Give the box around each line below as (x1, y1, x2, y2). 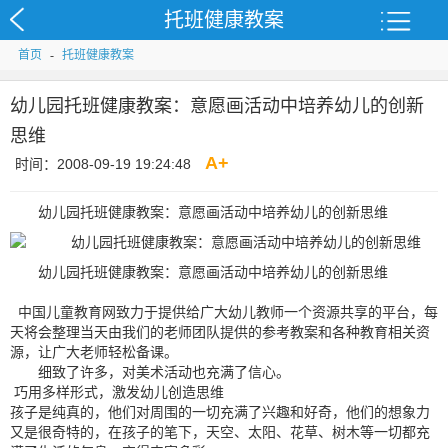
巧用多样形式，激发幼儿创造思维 (10, 384, 224, 400)
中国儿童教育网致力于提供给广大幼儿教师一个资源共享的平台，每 (10, 304, 438, 320)
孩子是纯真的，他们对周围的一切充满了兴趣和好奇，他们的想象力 (10, 404, 430, 420)
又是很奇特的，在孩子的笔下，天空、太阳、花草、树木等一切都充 (10, 424, 430, 440)
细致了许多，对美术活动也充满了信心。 (38, 364, 290, 380)
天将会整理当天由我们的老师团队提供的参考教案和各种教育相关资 (10, 324, 430, 340)
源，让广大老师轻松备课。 (10, 344, 178, 360)
